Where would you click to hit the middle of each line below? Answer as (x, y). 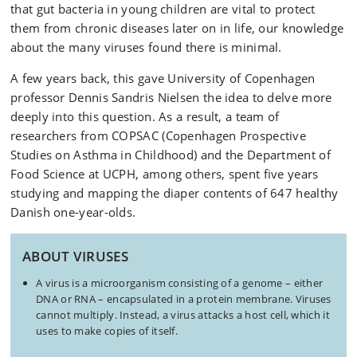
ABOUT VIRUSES (75, 256)
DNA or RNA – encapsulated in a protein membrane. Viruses (184, 299)
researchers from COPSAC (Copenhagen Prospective (159, 135)
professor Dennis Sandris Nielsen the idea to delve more (171, 97)
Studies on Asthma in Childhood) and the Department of (171, 155)
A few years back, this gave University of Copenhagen (163, 78)
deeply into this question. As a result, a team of (145, 116)
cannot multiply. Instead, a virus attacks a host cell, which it (183, 315)
